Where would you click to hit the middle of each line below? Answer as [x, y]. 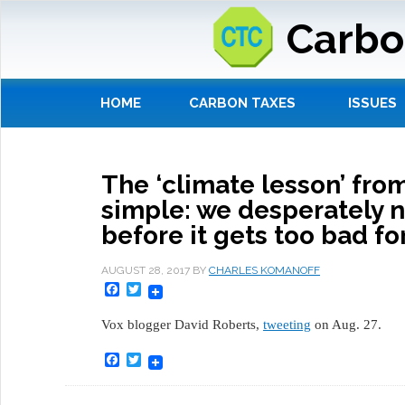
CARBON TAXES [242, 104]
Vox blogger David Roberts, [182, 325]
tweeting [287, 325]
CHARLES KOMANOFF [264, 271]
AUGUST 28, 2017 [146, 271]
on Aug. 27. [346, 325]
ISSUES [372, 104]
